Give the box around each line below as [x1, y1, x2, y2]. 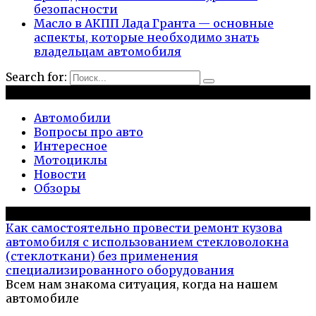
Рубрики [6, 85, 59, 99]
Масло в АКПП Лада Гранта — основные [34, 16, 274, 30]
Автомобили [34, 110, 111, 125]
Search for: [6, 69, 67, 84]
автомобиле [6, 291, 79, 305]
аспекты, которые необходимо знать [34, 30, 259, 44]
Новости [34, 166, 86, 181]
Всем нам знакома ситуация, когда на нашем [6, 276, 278, 291]
